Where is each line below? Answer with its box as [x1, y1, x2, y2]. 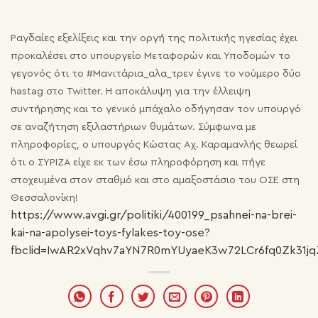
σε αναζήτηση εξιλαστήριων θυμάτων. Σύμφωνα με [11, 121, 256, 132]
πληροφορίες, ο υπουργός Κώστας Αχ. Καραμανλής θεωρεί [11, 139, 297, 150]
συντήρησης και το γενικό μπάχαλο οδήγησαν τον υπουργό [11, 104, 301, 114]
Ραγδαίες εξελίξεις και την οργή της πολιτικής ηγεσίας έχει [11, 33, 297, 43]
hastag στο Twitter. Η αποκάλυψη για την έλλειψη [11, 86, 251, 97]
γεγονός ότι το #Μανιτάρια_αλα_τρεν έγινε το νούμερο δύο [11, 68, 301, 79]
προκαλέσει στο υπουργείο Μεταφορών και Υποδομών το [11, 50, 290, 61]
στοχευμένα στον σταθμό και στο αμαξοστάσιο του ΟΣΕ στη [11, 175, 300, 185]
